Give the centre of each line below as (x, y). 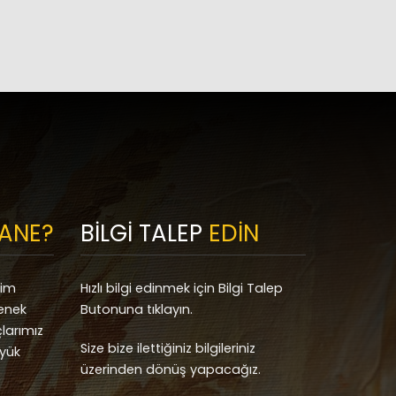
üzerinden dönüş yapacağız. (171, 370)
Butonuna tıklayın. (137, 310)
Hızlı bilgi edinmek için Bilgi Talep (182, 289)
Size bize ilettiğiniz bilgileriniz (168, 349)
